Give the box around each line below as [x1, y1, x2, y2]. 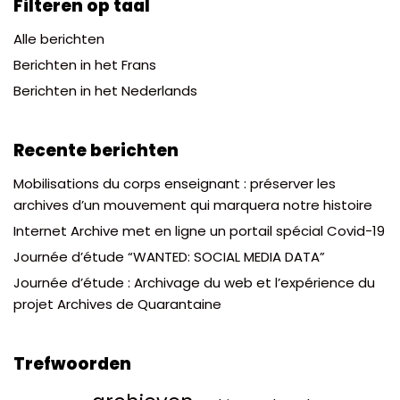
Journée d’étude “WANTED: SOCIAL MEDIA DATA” [13, 247, 325, 267]
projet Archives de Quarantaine [13, 295, 221, 314]
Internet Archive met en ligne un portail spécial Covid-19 [13, 221, 385, 241]
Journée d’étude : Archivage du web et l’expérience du [13, 273, 375, 293]
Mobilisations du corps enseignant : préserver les [13, 174, 336, 194]
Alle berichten [13, 29, 104, 49]
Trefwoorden [13, 352, 131, 377]
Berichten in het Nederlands [13, 81, 197, 101]
